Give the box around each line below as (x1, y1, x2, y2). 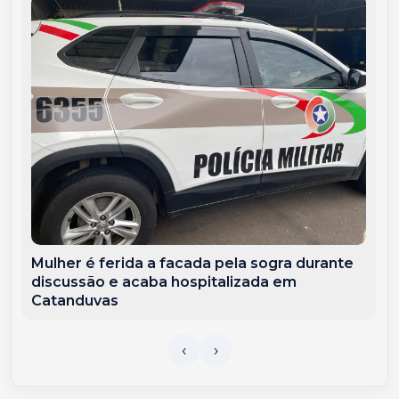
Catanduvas (31, 291, 119, 309)
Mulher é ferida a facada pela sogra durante (31, 254, 354, 272)
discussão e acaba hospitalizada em (31, 273, 297, 290)
